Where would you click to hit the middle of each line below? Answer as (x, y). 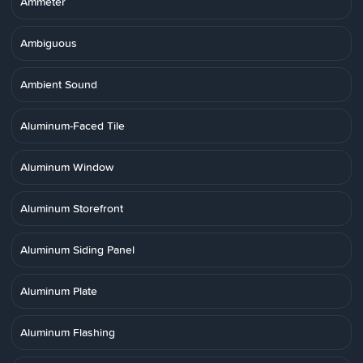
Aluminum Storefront (72, 208)
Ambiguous (49, 43)
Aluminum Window (67, 167)
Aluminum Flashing (68, 332)
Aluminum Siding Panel (77, 250)
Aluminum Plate (59, 291)
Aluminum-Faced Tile (73, 126)
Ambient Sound (59, 84)
